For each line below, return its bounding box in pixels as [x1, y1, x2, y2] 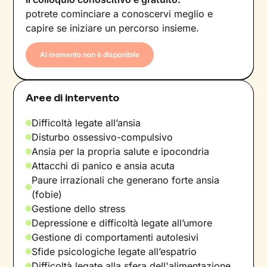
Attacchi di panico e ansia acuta [32, 159, 175, 172]
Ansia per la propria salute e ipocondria [32, 145, 210, 157]
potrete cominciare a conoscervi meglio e [26, 7, 213, 20]
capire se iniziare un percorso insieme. [26, 21, 200, 34]
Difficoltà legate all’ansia [32, 116, 141, 129]
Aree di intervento [26, 91, 120, 104]
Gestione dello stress [32, 202, 126, 215]
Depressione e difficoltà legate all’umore [32, 216, 213, 229]
